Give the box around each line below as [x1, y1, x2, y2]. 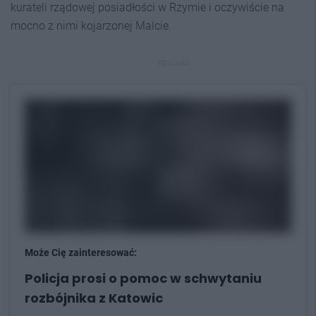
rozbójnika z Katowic [25, 288, 163, 307]
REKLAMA [158, 59, 189, 67]
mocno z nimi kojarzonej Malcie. [11, 18, 171, 32]
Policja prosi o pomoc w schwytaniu [25, 269, 262, 287]
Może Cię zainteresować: [25, 246, 137, 258]
